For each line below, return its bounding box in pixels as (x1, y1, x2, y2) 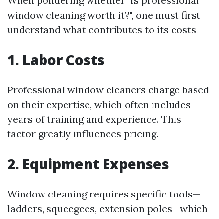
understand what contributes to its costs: (7, 23, 198, 36)
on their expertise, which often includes (7, 98, 191, 110)
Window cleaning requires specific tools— (7, 188, 200, 200)
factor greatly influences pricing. (7, 128, 158, 140)
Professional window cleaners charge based (7, 84, 209, 96)
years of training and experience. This (7, 113, 181, 125)
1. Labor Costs (7, 50, 105, 69)
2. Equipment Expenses (7, 154, 169, 173)
